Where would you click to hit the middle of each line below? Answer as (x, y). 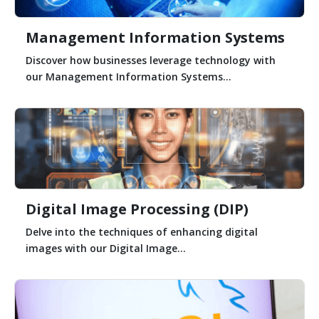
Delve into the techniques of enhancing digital (142, 231)
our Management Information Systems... (129, 76)
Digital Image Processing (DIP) (137, 209)
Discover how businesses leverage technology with (151, 60)
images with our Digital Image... (106, 248)
